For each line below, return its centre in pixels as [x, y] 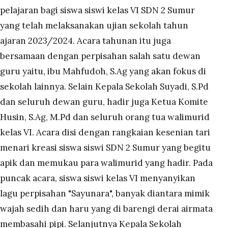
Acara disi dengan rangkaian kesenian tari [123, 132]
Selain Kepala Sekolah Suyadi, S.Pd [138, 86]
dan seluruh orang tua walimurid [141, 117]
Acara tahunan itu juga [124, 40]
